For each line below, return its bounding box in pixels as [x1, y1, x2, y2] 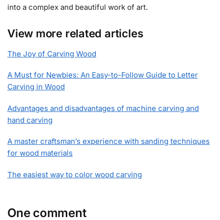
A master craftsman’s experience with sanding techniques [7, 137, 210, 146]
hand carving [7, 115, 53, 125]
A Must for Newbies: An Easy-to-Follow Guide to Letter [7, 70, 198, 80]
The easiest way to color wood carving [7, 169, 142, 179]
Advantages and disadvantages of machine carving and [7, 103, 199, 113]
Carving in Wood [7, 82, 65, 92]
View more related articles [7, 27, 143, 40]
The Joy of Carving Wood [7, 49, 96, 59]
